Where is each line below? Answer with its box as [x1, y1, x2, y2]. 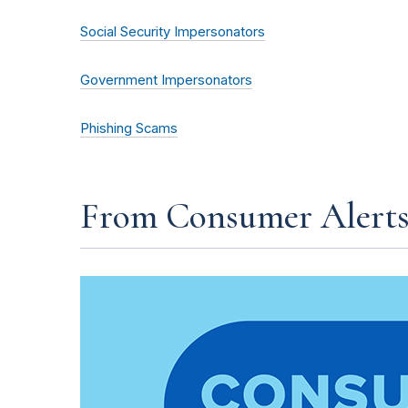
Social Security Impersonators [80, 23, 265, 40]
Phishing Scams [80, 119, 178, 137]
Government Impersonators [80, 71, 252, 88]
